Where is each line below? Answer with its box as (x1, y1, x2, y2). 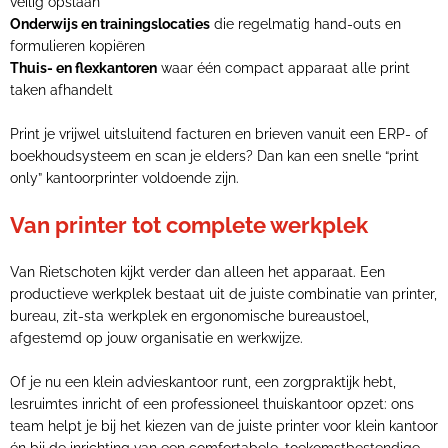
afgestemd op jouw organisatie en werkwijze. (10, 330, 303, 346)
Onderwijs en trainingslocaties (10, 16, 210, 32)
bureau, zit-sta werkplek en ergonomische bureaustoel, (10, 308, 369, 324)
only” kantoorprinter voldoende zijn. (10, 170, 239, 186)
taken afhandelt (10, 82, 117, 98)
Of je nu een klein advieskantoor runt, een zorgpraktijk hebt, (10, 374, 396, 390)
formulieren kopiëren (10, 38, 145, 54)
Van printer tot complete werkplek (10, 212, 368, 238)
